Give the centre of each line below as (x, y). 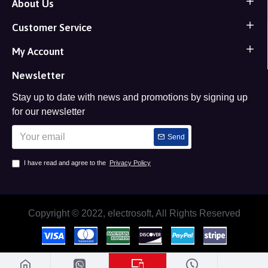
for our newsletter (48, 112)
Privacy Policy (130, 163)
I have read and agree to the (66, 163)
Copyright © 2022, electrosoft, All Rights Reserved (134, 213)
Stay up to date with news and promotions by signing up (130, 97)
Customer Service (52, 28)
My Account (38, 51)
